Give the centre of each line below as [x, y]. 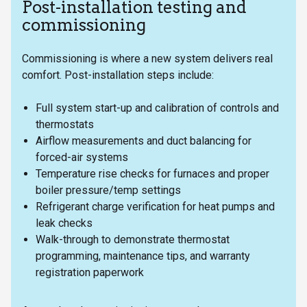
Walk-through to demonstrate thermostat [133, 240]
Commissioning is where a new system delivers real [147, 59]
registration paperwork [90, 273]
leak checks [64, 223]
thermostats [65, 125]
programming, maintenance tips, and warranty [143, 256]
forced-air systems [82, 158]
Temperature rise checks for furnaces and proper [152, 174]
